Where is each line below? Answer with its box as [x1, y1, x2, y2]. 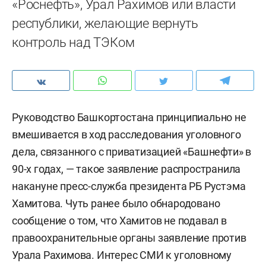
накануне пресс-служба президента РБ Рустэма [12, 180, 246, 192]
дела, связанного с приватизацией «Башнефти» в [12, 145, 251, 158]
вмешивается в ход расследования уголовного [12, 128, 241, 141]
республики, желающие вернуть [12, 16, 198, 31]
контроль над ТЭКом [12, 35, 135, 50]
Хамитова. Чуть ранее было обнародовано [12, 197, 220, 210]
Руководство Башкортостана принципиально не [12, 111, 246, 123]
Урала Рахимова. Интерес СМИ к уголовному [12, 249, 232, 261]
